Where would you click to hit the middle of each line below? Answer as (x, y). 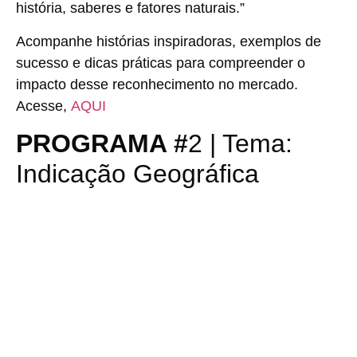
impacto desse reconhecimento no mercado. (157, 84)
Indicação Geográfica (137, 174)
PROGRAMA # (102, 144)
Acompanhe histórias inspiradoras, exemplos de (169, 41)
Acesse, (43, 106)
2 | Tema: (240, 144)
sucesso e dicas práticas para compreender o (161, 63)
